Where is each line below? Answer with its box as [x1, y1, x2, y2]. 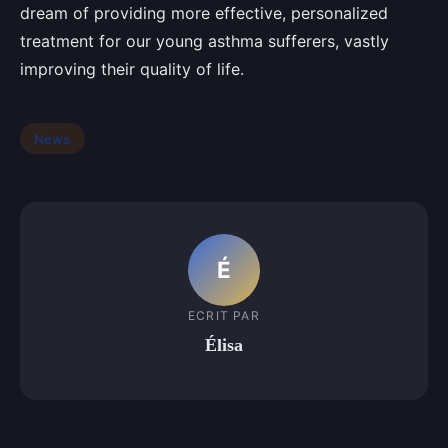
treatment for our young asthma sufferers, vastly [20, 30, 389, 51]
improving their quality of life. [20, 58, 244, 79]
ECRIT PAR [188, 308, 260, 324]
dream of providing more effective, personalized [20, 2, 388, 23]
